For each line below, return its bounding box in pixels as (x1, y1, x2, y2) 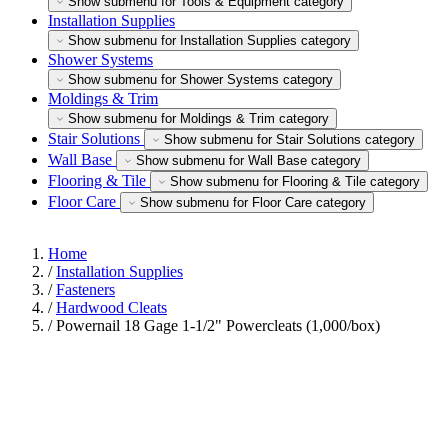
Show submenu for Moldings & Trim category (68, 111, 329, 126)
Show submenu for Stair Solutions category (164, 132, 415, 147)
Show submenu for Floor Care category (140, 195, 366, 210)
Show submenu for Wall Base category (136, 153, 361, 168)
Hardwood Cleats (56, 299, 167, 316)
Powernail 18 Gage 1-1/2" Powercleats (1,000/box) (56, 317, 380, 334)
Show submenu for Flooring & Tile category (170, 174, 420, 189)
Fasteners (56, 281, 115, 298)
